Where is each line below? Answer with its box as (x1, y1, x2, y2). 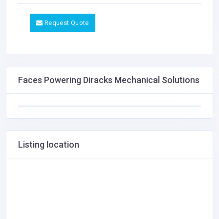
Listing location (18, 139, 79, 150)
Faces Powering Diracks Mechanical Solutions (18, 74, 199, 85)
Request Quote (44, 19, 89, 26)
